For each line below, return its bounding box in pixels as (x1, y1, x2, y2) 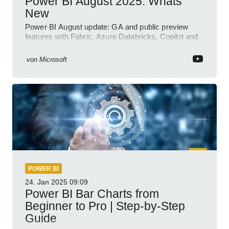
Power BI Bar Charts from (25, 187, 159, 201)
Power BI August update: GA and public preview (25, 22, 189, 32)
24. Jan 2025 (25, 178, 67, 187)
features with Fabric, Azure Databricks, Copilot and (25, 32, 198, 41)
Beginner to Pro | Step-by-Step (25, 199, 185, 213)
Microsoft (39, 56, 67, 64)
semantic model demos (25, 42, 105, 51)
